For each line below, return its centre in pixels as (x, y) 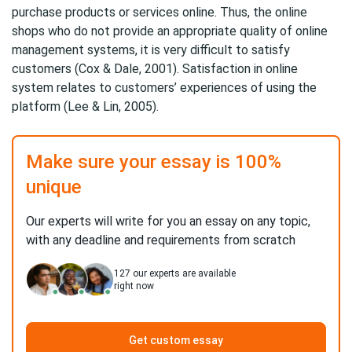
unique (54, 187)
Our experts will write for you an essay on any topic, (168, 221)
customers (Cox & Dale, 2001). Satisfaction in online (155, 69)
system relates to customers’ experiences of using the (164, 88)
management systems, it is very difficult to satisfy (151, 50)
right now (134, 286)
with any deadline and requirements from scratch (161, 240)
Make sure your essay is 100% (154, 162)
